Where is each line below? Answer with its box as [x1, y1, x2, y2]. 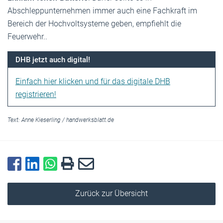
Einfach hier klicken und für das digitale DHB [15, 76, 170, 86]
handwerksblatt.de [66, 116, 114, 123]
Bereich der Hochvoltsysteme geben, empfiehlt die [7, 18, 181, 28]
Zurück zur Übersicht [75, 189, 148, 199]
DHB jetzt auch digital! [15, 55, 90, 64]
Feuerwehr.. [7, 31, 47, 41]
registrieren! [15, 89, 56, 99]
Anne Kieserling [21, 116, 61, 123]
